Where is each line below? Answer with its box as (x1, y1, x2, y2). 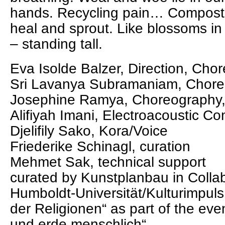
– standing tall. (10, 36, 102, 52)
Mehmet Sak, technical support (10, 154, 206, 170)
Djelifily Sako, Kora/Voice (10, 123, 168, 139)
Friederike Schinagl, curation (10, 139, 190, 154)
